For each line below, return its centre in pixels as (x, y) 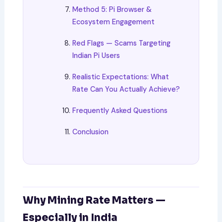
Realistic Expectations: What (121, 77)
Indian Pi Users (96, 56)
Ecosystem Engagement (114, 22)
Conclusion (91, 132)
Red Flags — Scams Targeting (122, 43)
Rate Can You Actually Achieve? (126, 89)
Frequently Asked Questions (120, 111)
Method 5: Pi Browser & (112, 10)
